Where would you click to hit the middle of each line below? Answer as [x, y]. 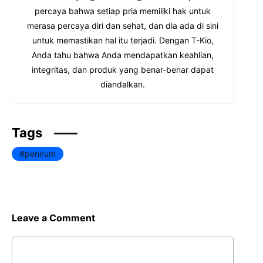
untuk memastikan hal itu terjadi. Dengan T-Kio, [123, 40]
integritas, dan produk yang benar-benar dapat [123, 70]
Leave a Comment [53, 218]
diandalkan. [123, 84]
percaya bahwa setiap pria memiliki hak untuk [123, 11]
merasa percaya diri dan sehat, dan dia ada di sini [123, 26]
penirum [40, 154]
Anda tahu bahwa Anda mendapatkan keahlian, [123, 55]
